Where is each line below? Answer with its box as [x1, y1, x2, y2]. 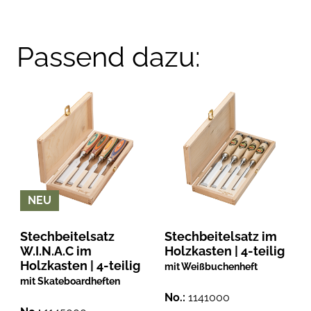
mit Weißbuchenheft [164, 260, 258, 273]
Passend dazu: [17, 40, 201, 74]
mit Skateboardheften [19, 275, 120, 287]
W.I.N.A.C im [19, 244, 92, 259]
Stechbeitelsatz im [164, 229, 277, 244]
